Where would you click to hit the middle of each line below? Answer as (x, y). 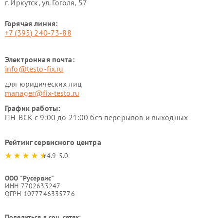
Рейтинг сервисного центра (53, 142)
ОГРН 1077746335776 (40, 194)
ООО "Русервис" (30, 178)
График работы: (33, 108)
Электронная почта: (40, 59)
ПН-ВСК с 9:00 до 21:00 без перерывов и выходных (97, 117)
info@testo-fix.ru (34, 69)
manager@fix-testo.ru (42, 93)
